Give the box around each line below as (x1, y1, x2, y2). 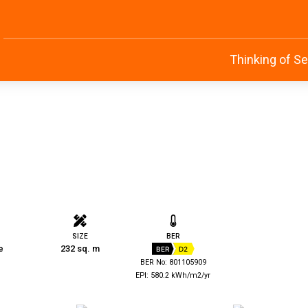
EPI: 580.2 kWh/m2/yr (135, 270, 211, 280)
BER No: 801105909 (140, 257, 206, 267)
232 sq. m (60, 243, 100, 254)
